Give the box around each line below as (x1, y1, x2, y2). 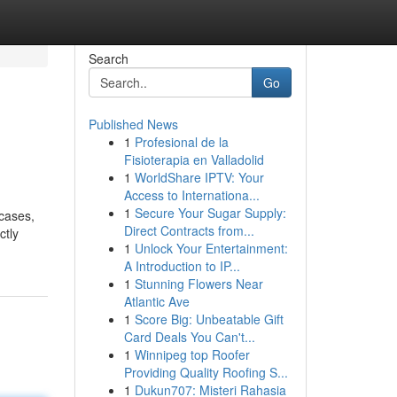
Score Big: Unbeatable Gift (134, 310, 284, 328)
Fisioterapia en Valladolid (123, 151, 264, 168)
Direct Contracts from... (123, 222, 254, 239)
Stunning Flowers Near (134, 275, 263, 292)
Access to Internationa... (123, 186, 260, 204)
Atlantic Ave (123, 292, 190, 310)
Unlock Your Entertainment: (134, 239, 288, 257)
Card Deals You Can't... (123, 328, 255, 346)
